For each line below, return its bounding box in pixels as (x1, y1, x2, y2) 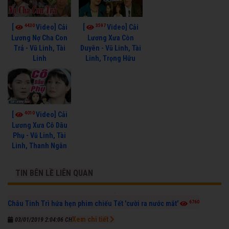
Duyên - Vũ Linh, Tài (80, 43, 141, 52)
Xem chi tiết (72, 215, 110, 223)
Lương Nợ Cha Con (11, 33, 68, 42)
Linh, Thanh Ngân (12, 141, 67, 150)
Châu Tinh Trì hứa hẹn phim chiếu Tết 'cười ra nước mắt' (8, 199, 178, 208)
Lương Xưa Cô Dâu (11, 121, 67, 129)
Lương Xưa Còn (87, 33, 134, 42)
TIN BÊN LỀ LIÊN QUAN (15, 168, 93, 178)
